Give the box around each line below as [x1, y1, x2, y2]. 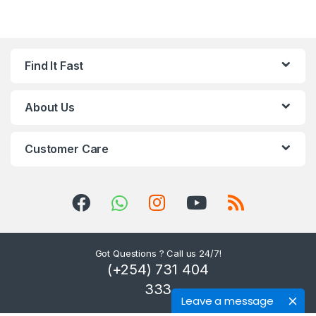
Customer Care [25, 141, 109, 156]
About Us [25, 99, 75, 114]
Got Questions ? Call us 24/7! [95, 247, 221, 259]
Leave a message [181, 293, 274, 308]
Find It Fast [25, 58, 84, 73]
